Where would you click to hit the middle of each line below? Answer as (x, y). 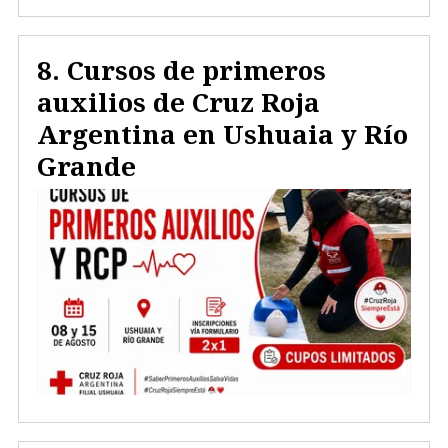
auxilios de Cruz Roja (178, 101)
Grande (86, 165)
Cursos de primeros (196, 69)
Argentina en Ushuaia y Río (222, 133)
